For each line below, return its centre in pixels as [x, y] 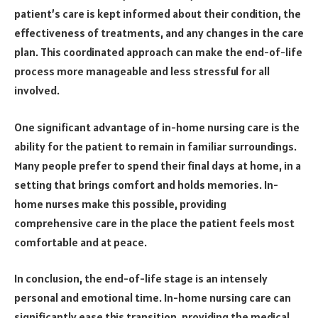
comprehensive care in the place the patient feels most [154, 223]
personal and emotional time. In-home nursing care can [153, 298]
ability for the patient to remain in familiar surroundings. [155, 146]
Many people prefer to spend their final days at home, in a [158, 165]
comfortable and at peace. [81, 242]
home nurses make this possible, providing [120, 203]
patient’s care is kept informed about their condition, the [158, 14]
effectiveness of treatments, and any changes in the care [159, 33]
